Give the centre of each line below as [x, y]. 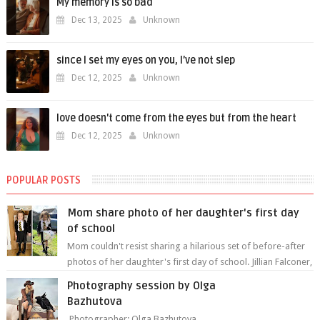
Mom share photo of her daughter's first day [184, 213]
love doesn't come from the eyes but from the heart [176, 118]
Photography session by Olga [142, 286]
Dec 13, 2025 [96, 20]
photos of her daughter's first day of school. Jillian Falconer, [190, 262]
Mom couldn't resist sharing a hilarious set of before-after [186, 246]
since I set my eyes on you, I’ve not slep [145, 60]
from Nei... [89, 277]
